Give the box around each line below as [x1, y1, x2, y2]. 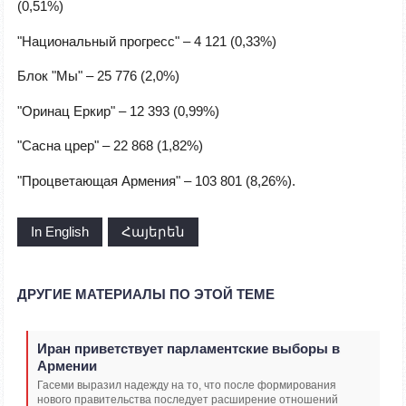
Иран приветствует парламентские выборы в [37, 341, 340, 357]
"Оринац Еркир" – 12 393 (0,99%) [17, 102, 219, 119]
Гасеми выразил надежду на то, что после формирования [37, 379, 336, 392]
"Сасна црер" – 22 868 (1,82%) [17, 138, 203, 154]
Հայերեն [121, 224, 185, 240]
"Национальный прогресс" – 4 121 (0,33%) [17, 33, 276, 49]
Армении [37, 358, 97, 374]
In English [31, 224, 89, 240]
